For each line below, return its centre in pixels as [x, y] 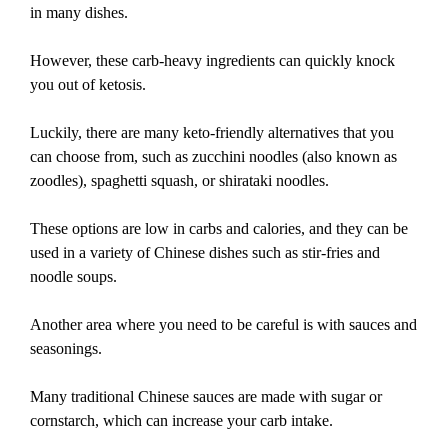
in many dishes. [79, 12]
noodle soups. [73, 276]
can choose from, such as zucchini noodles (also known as [213, 156]
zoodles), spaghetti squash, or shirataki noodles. [179, 180]
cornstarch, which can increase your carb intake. [181, 420]
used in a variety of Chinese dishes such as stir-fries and [205, 252]
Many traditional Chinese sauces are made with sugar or [206, 396]
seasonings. [66, 348]
